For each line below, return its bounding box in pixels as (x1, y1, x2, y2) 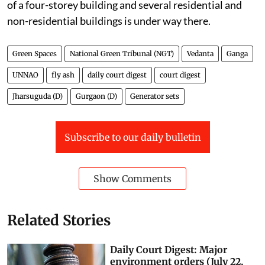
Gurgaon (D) (76, 91, 117, 101)
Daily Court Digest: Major (110, 243, 228, 256)
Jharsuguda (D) (12, 91, 63, 101)
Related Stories (7, 211, 111, 230)
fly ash (51, 70, 75, 79)
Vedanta (187, 49, 214, 58)
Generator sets (130, 91, 179, 101)
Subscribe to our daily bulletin (64, 131, 201, 143)
